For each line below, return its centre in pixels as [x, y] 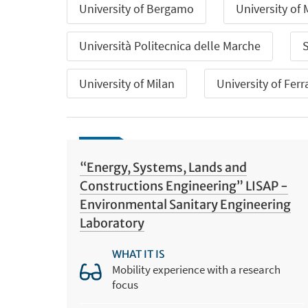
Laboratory [112, 223]
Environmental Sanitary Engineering [185, 205]
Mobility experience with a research [196, 270]
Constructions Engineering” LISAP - [184, 186]
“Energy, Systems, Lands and [163, 168]
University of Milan [126, 83]
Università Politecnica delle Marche [169, 46]
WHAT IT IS [138, 254]
